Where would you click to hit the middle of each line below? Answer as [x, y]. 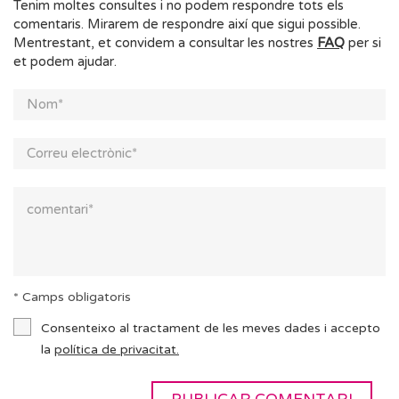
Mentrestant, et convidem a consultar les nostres [165, 43]
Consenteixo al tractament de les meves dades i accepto [211, 328]
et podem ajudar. [65, 61]
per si [363, 43]
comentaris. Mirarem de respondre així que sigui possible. [187, 24]
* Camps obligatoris [72, 297]
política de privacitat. [117, 350]
